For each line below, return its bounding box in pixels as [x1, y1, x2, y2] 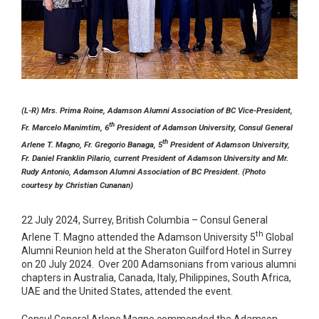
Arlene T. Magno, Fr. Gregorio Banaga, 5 [21, 140, 162, 150]
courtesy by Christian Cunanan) [21, 180, 133, 191]
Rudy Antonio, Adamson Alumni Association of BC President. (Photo [21, 167, 266, 177]
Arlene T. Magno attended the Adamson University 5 [21, 231, 256, 243]
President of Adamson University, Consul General [115, 122, 293, 133]
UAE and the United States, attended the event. [21, 285, 233, 297]
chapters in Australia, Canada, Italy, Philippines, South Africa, [21, 271, 291, 283]
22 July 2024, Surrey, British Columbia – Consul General [21, 214, 268, 226]
